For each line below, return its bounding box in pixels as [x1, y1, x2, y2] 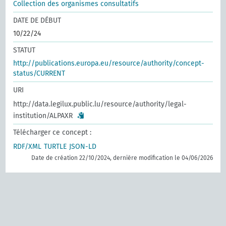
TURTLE [44, 142, 67, 151]
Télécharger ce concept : [13, 128, 92, 137]
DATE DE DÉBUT [13, 16, 62, 25]
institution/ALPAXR [13, 111, 73, 120]
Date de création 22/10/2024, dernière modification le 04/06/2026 [31, 154, 213, 161]
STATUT [13, 46, 36, 54]
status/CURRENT [13, 69, 66, 78]
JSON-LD [69, 142, 97, 151]
